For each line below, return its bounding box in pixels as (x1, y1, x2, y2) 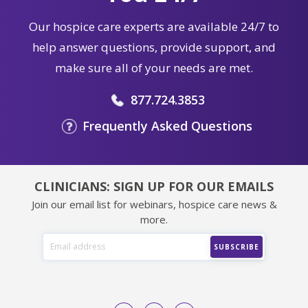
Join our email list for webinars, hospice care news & (31, 197, 277, 211)
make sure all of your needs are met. (55, 59, 253, 76)
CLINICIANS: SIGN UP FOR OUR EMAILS (34, 177, 274, 195)
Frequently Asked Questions (82, 117, 252, 134)
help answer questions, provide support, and (32, 38, 276, 55)
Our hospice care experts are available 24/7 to (29, 18, 279, 34)
